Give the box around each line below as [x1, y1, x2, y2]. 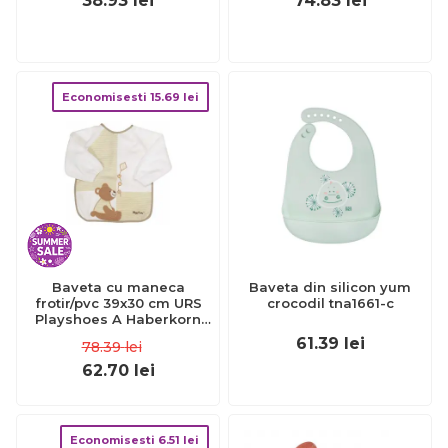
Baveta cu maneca [51, 279, 185, 295]
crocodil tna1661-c [266, 295, 394, 311]
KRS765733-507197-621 [38, 327, 198, 343]
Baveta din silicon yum [249, 279, 411, 295]
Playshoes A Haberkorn [35, 311, 201, 327]
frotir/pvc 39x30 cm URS [34, 295, 202, 311]
